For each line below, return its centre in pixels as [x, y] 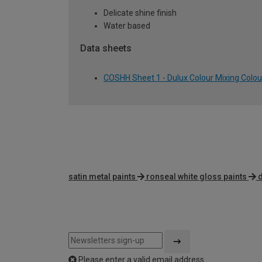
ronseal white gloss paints [197, 176]
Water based [127, 26]
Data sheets [106, 49]
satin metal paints [102, 176]
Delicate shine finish [140, 13]
